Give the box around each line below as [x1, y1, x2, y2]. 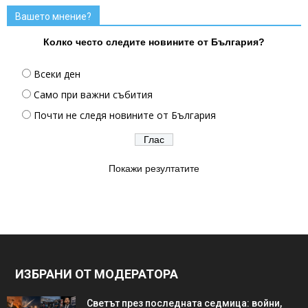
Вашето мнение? [15, 10, 91, 22]
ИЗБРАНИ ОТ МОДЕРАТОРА [15, 266, 178, 281]
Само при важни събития [34, 87, 153, 101]
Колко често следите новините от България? [43, 36, 265, 47]
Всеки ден [34, 67, 80, 80]
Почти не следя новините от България [34, 108, 216, 122]
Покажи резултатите [109, 162, 199, 174]
